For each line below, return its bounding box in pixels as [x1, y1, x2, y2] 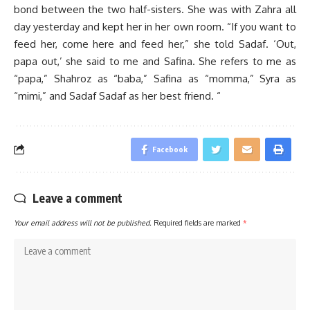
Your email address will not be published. [14, 217, 152, 227]
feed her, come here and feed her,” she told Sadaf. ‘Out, [14, 37, 296, 51]
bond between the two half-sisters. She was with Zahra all [14, 2, 296, 16]
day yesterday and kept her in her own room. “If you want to [14, 19, 296, 33]
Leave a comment [33, 190, 122, 206]
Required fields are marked [154, 217, 243, 227]
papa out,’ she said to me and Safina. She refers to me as [14, 54, 296, 68]
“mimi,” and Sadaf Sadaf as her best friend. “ [14, 89, 221, 102]
